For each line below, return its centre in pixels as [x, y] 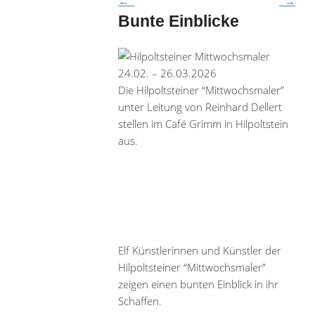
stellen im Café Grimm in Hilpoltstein [203, 123]
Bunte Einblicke [178, 22]
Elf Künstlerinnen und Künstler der [199, 250]
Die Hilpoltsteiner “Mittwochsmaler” [201, 90]
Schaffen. [140, 301]
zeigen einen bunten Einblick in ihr [198, 284]
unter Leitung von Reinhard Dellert [200, 107]
